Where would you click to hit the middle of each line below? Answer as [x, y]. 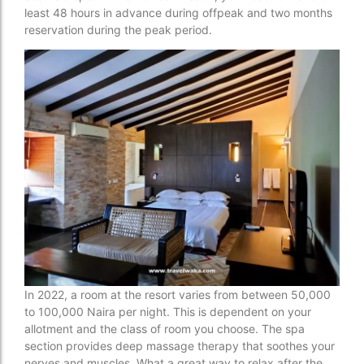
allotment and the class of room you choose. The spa [165, 329]
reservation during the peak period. [118, 29]
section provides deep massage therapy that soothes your [180, 346]
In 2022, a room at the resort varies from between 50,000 [178, 295]
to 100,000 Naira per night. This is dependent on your [168, 312]
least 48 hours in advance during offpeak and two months [178, 12]
